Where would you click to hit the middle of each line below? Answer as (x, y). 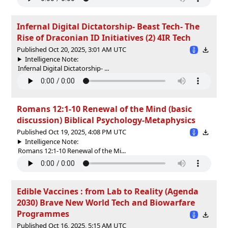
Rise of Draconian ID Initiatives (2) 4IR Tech (104, 37)
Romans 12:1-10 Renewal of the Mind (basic (104, 109)
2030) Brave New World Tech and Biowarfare (106, 202)
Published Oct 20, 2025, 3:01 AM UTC (72, 49)
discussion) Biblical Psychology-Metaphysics (106, 120)
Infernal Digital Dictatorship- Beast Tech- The (108, 26)
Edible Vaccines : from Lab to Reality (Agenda (108, 191)
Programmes (43, 213)
